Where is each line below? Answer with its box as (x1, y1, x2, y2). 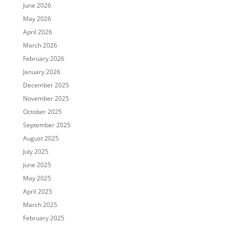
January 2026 (22, 67, 60, 77)
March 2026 (22, 41, 57, 50)
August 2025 (22, 134, 59, 143)
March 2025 (22, 200, 57, 210)
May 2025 (22, 174, 51, 183)
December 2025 (22, 81, 69, 90)
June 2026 (22, 1, 51, 10)
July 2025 (22, 147, 49, 156)
